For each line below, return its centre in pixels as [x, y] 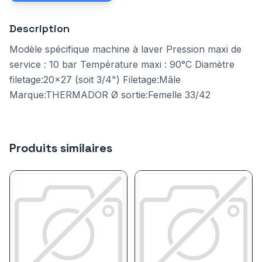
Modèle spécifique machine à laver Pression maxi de [125, 49]
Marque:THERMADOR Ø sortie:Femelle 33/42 [110, 95]
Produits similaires [61, 148]
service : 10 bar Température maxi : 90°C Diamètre [122, 64]
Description [39, 28]
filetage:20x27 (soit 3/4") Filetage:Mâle [95, 80]
